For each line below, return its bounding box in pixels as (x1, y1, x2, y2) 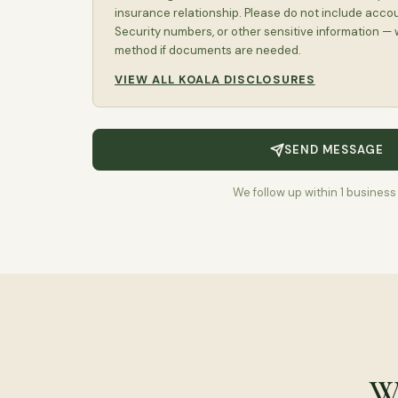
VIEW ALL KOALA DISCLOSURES (115, 72, 315, 87)
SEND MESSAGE (284, 142, 384, 157)
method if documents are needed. (115, 43, 301, 58)
